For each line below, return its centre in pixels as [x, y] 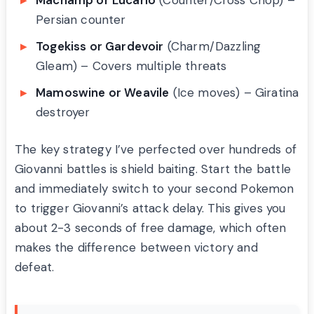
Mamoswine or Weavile [103, 93]
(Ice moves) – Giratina [234, 93]
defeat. [35, 267]
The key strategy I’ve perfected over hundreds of [156, 150]
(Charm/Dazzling [212, 47]
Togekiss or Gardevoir [100, 47]
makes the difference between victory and [136, 248]
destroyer [63, 112]
